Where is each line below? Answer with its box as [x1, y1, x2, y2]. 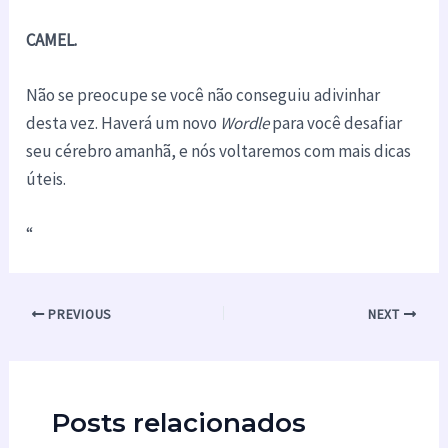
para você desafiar [269, 111, 403, 134]
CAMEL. [26, 28, 78, 51]
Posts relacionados [51, 407, 306, 440]
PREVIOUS [44, 305, 112, 323]
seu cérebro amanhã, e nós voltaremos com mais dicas [26, 139, 412, 162]
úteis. [26, 167, 67, 190]
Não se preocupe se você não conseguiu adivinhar [26, 83, 381, 106]
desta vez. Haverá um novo [26, 111, 221, 134]
